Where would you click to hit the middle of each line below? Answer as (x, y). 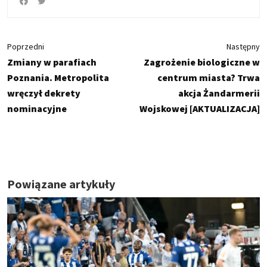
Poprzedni (26, 46)
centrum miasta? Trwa (209, 77)
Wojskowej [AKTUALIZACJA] (200, 108)
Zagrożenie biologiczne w (202, 62)
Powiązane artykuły (61, 184)
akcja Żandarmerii (219, 93)
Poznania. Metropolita (58, 77)
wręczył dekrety (44, 93)
